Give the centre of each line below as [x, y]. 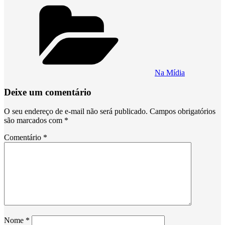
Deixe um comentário [48, 92]
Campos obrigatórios [183, 111]
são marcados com [34, 121]
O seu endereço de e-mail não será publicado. [76, 111]
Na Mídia [170, 72]
